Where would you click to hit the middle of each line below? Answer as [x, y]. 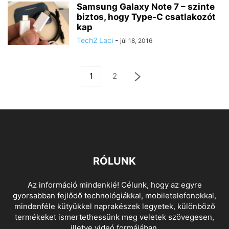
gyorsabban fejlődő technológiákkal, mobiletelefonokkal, [114, 196]
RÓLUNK [114, 161]
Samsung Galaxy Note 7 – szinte [146, 7]
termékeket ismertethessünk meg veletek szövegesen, [114, 217]
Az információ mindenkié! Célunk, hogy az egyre [114, 185]
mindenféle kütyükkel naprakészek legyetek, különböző [114, 207]
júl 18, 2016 [136, 41]
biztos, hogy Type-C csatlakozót [146, 17]
